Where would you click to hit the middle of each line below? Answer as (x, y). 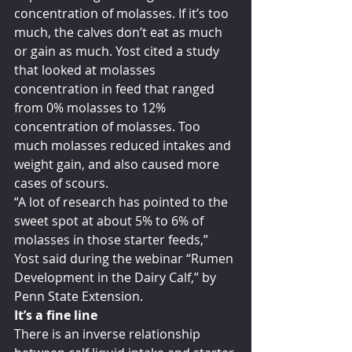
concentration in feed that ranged (116, 88)
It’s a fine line (56, 315)
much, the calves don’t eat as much (120, 32)
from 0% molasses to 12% (92, 107)
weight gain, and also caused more (118, 164)
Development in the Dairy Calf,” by (117, 277)
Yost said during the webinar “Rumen (125, 258)
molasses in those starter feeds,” (113, 239)
